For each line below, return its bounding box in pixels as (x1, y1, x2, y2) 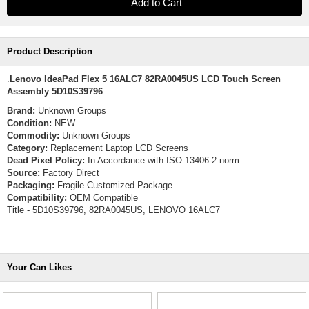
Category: (7, 143, 48, 153)
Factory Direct (40, 168, 99, 178)
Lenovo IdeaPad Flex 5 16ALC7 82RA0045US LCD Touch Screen (10, 74, 281, 84)
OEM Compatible (67, 192, 138, 203)
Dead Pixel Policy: (7, 155, 85, 166)
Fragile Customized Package (54, 180, 172, 190)
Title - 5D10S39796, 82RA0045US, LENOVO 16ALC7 (7, 205, 220, 215)
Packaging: (7, 180, 54, 190)
